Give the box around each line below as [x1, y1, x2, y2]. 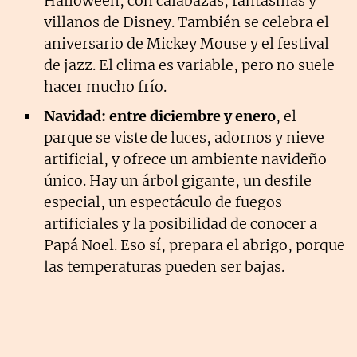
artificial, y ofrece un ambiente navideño [44, 150, 327, 169]
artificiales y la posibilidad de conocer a [44, 214, 317, 233]
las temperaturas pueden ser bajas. [44, 257, 284, 277]
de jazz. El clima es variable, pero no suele [44, 56, 335, 75]
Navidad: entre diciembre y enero [44, 107, 276, 126]
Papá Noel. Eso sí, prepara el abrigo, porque [44, 236, 345, 255]
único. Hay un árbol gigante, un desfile [44, 171, 312, 190]
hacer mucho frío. [44, 77, 167, 96]
